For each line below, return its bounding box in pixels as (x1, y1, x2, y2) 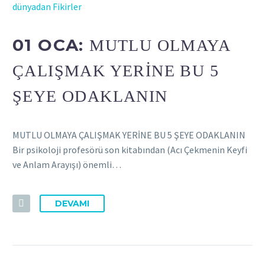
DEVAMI (55, 198, 89, 209)
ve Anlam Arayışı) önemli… (12, 159, 121, 171)
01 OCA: (12, 35, 90, 56)
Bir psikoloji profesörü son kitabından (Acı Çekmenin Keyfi (12, 144, 247, 156)
